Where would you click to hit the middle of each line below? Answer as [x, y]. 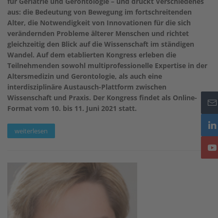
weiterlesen [31, 131]
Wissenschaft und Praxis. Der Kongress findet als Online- [102, 97]
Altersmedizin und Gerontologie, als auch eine [85, 76]
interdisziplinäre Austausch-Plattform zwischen [87, 87]
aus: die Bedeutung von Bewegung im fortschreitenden [100, 12]
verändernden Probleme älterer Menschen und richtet [98, 33]
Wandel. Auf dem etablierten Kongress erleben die [92, 54]
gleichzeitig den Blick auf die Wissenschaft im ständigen [101, 44]
